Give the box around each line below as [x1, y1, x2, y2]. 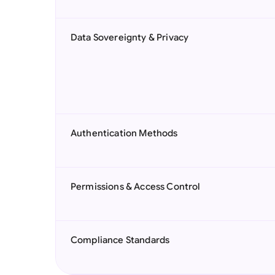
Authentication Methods [71, 128, 178, 139]
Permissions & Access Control [71, 181, 201, 192]
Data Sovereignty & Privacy [71, 32, 189, 43]
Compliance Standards [71, 234, 170, 246]
